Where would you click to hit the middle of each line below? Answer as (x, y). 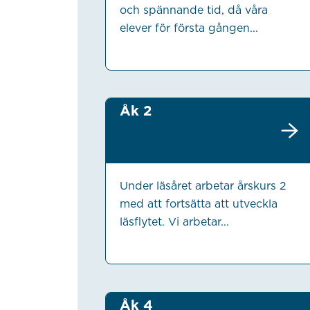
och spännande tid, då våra (193, 10)
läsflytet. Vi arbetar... (174, 222)
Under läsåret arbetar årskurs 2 (203, 186)
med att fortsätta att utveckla (198, 204)
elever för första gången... (189, 28)
